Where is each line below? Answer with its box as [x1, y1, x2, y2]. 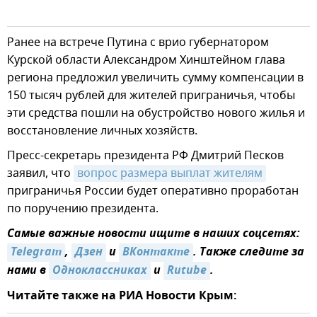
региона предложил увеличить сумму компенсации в [7, 69, 304, 87]
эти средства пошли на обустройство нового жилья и [7, 105, 305, 122]
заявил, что [7, 165, 74, 183]
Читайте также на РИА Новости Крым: [7, 287, 237, 306]
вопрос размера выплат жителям [77, 165, 263, 183]
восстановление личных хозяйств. [7, 122, 197, 140]
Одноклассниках [52, 262, 147, 281]
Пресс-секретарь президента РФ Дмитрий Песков [7, 147, 284, 165]
